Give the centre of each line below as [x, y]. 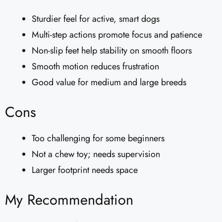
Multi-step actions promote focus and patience [117, 35]
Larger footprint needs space [85, 170]
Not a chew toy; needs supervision [96, 154]
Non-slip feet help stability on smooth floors [112, 51]
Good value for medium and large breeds [109, 83]
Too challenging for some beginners [98, 139]
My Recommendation [69, 200]
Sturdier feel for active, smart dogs [96, 19]
